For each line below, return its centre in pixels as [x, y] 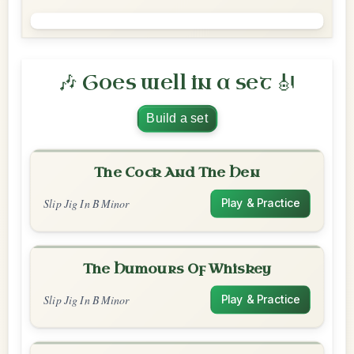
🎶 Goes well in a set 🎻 [177, 83]
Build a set [177, 118]
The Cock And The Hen [177, 173]
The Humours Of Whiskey [177, 269]
